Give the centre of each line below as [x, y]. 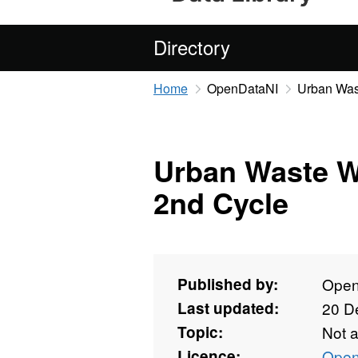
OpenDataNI [242, 88]
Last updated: [228, 308]
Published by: [228, 284]
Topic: [200, 332]
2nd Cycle [221, 203]
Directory [192, 47]
